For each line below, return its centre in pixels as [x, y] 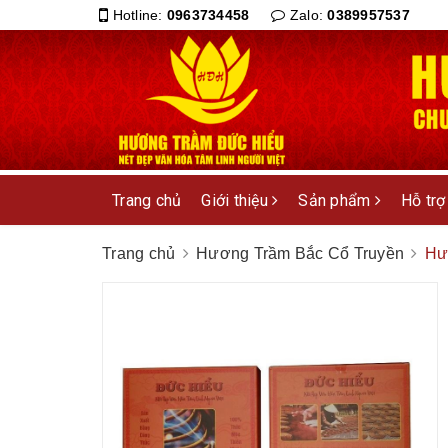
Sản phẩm [336, 200]
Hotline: [137, 15]
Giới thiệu [236, 200]
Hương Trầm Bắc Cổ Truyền [300, 253]
